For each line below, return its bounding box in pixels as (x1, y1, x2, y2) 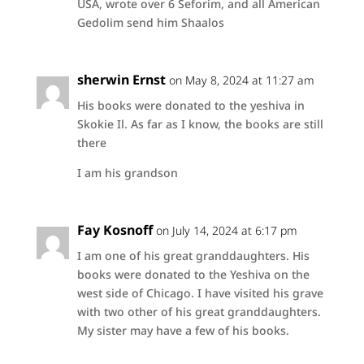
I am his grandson (76, 165, 178, 180)
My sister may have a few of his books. (76, 323, 289, 338)
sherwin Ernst (76, 71, 166, 89)
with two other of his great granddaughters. (76, 304, 321, 319)
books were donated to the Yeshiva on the (76, 266, 310, 282)
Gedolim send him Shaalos (76, 15, 224, 30)
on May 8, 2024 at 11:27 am (168, 72, 314, 88)
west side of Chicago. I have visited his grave (76, 285, 323, 301)
